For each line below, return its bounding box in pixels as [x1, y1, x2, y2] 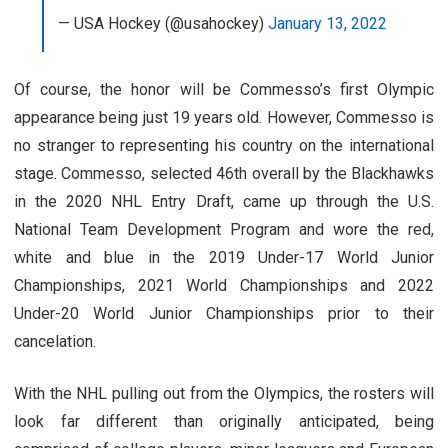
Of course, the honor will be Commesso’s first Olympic [14, 79, 434, 99]
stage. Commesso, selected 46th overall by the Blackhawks [14, 163, 434, 183]
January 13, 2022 [268, 13, 387, 33]
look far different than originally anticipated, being [14, 411, 434, 431]
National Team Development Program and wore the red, [14, 219, 434, 239]
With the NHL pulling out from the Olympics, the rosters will [14, 383, 434, 403]
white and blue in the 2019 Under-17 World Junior [14, 247, 434, 267]
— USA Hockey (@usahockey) [58, 13, 268, 33]
